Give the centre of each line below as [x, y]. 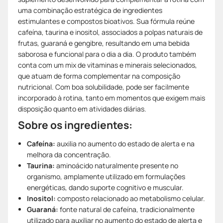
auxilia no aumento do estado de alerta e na [125, 143]
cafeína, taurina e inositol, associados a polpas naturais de [110, 32]
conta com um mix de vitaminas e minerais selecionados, [108, 65]
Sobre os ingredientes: [75, 125]
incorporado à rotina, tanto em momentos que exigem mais [111, 98]
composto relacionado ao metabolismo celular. [130, 198]
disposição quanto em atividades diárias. [82, 109]
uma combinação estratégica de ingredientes [90, 10]
